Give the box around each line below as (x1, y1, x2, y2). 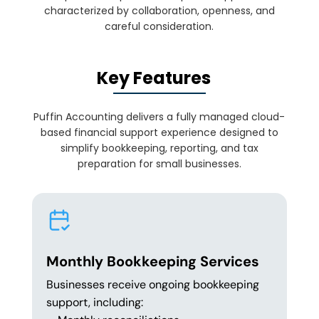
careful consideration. (105, 19, 214, 34)
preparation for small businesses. (77, 157, 241, 172)
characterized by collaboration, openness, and (43, 4, 275, 19)
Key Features (97, 66, 211, 90)
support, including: (46, 295, 143, 310)
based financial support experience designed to (40, 125, 278, 140)
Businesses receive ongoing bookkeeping (46, 277, 259, 293)
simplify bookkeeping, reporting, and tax (60, 141, 258, 156)
